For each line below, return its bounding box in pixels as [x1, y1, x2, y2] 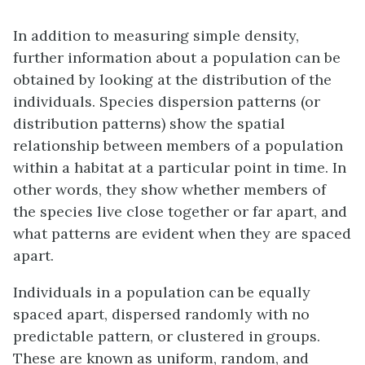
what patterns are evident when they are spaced [13, 224, 351, 244]
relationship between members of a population [13, 136, 343, 156]
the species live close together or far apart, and [13, 202, 347, 222]
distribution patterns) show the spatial [13, 114, 285, 134]
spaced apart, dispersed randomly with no [13, 305, 310, 324]
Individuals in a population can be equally [13, 283, 310, 302]
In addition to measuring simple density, [13, 26, 299, 46]
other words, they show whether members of [13, 180, 326, 200]
